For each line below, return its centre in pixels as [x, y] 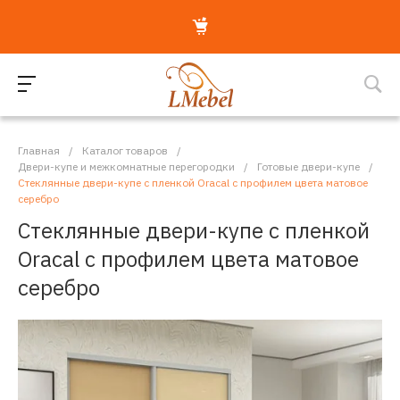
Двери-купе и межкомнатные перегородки [126, 167]
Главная [39, 150]
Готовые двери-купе [308, 167]
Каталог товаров [125, 150]
